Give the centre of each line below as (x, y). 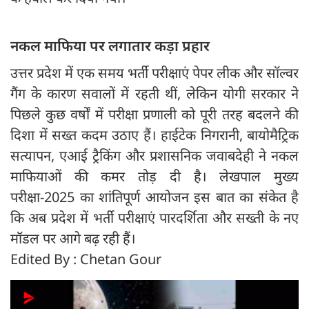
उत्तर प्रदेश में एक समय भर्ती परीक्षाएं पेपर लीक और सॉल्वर (154, 73)
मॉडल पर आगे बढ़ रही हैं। (73, 239)
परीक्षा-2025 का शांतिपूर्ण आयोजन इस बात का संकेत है (154, 197)
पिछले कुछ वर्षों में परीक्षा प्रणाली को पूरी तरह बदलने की (154, 114)
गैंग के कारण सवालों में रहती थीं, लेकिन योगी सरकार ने (154, 94)
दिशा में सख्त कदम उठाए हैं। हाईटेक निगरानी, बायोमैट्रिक (154, 135)
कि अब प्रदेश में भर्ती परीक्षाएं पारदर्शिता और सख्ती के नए (154, 218)
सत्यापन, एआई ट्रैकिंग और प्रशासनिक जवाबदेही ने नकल (154, 156)
